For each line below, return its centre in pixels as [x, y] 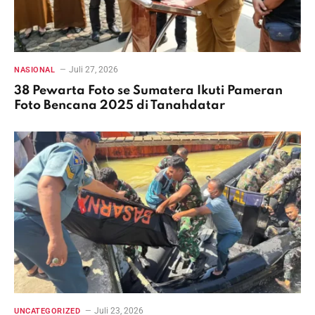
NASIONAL [35, 70]
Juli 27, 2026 [94, 70]
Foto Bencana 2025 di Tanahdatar [120, 106]
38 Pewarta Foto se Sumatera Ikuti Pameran [148, 91]
